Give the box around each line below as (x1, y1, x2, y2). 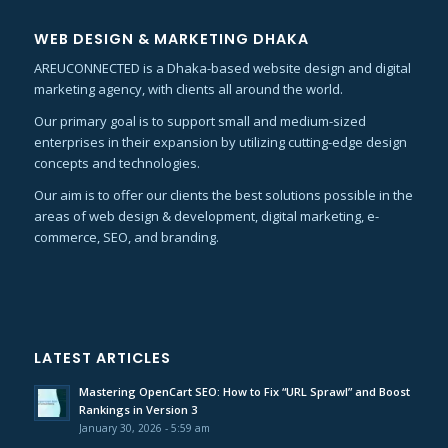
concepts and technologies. (33, 154, 200, 173)
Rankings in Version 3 (78, 402, 197, 418)
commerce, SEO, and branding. (33, 228, 219, 247)
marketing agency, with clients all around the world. (33, 80, 343, 99)
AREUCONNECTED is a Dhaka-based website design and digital (33, 59, 411, 78)
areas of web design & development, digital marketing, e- (33, 207, 379, 226)
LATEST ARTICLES (33, 348, 171, 369)
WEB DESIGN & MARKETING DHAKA (33, 29, 309, 50)
